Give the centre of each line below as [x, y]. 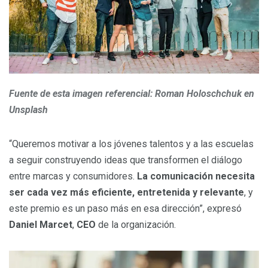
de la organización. [136, 225]
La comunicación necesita [196, 176]
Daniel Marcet [41, 225]
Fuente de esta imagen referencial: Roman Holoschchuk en [132, 94]
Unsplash [28, 110]
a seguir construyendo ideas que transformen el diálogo [126, 160]
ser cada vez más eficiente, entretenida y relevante [127, 193]
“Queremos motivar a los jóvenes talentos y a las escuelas [131, 144]
